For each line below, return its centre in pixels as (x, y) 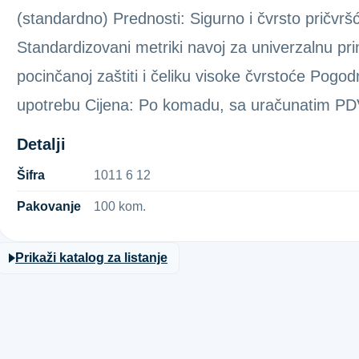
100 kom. (120, 206)
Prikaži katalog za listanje (91, 258)
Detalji (41, 144)
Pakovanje (49, 206)
